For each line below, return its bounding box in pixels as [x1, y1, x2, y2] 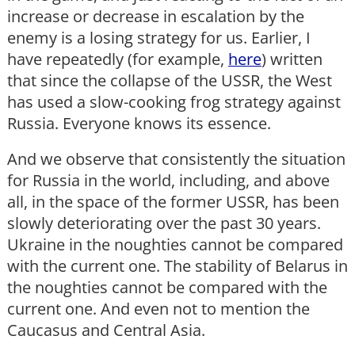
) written [261, 48, 323, 71]
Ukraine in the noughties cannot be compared [7, 234, 343, 256]
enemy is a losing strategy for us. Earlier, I [7, 27, 311, 49]
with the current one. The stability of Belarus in [7, 255, 348, 277]
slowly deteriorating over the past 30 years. [7, 212, 321, 235]
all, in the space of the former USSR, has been [7, 191, 339, 213]
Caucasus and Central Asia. [7, 319, 205, 342]
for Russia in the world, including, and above [7, 170, 330, 192]
